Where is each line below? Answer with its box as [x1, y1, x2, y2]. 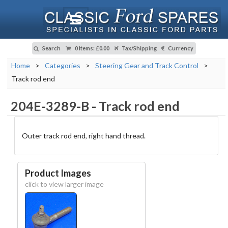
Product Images [25, 167, 92, 179]
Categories [44, 61, 80, 70]
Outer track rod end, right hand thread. [21, 131, 146, 140]
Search [41, 45, 61, 52]
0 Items [73, 45, 93, 52]
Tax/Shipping [121, 45, 157, 52]
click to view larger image [25, 180, 104, 188]
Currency [166, 45, 193, 52]
